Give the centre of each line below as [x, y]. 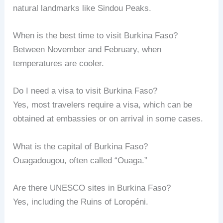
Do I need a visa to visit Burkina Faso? [85, 91]
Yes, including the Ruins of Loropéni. [81, 202]
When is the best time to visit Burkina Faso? [96, 36]
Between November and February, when [87, 50]
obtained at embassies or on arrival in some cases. [108, 119]
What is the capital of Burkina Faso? [81, 146]
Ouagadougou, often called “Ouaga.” [80, 160]
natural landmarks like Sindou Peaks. [82, 8]
